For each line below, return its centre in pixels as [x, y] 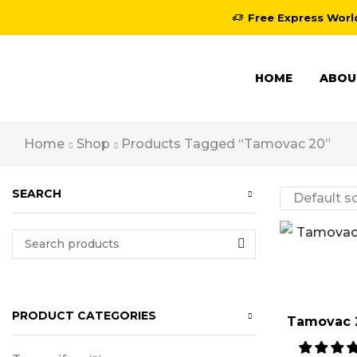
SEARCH [37, 194]
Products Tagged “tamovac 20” [226, 143]
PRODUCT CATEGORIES [84, 316]
